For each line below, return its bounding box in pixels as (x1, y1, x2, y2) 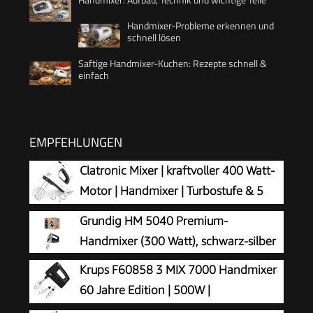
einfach (78, 67, 109, 82)
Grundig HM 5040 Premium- (80, 213, 228, 228)
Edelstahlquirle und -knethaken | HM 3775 (29, 244, 249, 259)
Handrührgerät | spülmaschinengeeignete (29, 224, 247, 238)
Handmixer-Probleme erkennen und (127, 17, 274, 33)
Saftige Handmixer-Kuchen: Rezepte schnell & (78, 55, 267, 71)
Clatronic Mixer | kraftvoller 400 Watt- (80, 163, 275, 177)
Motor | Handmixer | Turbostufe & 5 (80, 183, 263, 198)
